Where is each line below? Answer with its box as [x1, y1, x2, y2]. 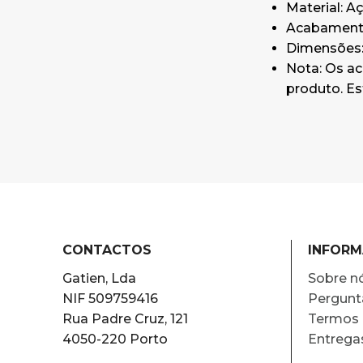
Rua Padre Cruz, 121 [62, 311, 189, 327]
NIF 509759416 [62, 291, 159, 306]
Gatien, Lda [62, 271, 137, 286]
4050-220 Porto [62, 331, 169, 347]
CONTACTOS [62, 242, 152, 258]
